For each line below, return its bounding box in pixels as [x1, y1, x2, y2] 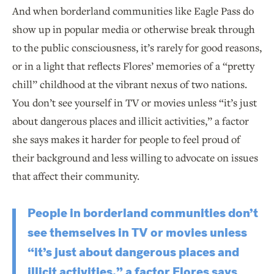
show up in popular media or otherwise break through [12, 22, 255, 37]
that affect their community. [12, 169, 142, 183]
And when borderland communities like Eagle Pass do [12, 4, 254, 18]
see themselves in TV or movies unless [28, 224, 247, 242]
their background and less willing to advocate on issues [12, 150, 258, 165]
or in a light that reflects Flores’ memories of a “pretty [12, 59, 254, 73]
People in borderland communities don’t [28, 205, 258, 222]
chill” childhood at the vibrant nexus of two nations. [12, 77, 247, 92]
